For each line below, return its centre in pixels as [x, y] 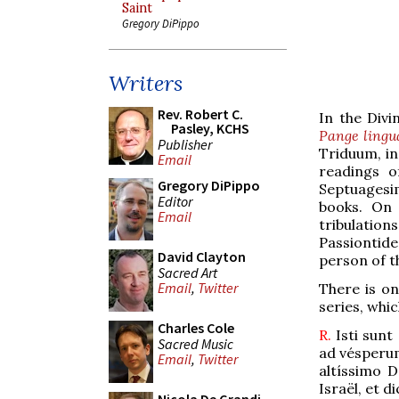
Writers [146, 83]
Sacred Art [187, 272]
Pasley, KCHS [210, 128]
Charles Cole [196, 328]
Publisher [185, 144]
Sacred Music [195, 343]
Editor [175, 201]
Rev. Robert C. [200, 114]
